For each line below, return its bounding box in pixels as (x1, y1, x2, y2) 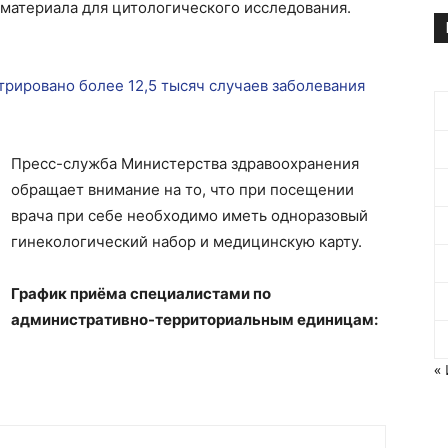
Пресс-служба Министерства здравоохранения (11, 154, 359, 173)
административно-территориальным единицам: (11, 310, 381, 329)
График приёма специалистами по (11, 284, 271, 303)
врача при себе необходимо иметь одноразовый (11, 206, 368, 225)
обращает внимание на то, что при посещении (11, 180, 354, 199)
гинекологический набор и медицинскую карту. (11, 232, 362, 251)
